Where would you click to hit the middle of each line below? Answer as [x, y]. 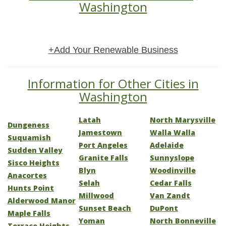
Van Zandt [170, 195]
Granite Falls [103, 158]
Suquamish [29, 137]
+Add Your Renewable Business [113, 50]
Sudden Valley [35, 150]
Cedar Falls [171, 183]
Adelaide [167, 145]
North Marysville [183, 120]
